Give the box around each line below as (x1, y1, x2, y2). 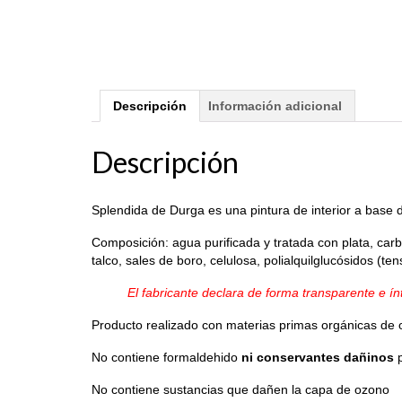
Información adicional (208, 99, 342, 114)
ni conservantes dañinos (241, 350, 394, 365)
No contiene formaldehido (92, 350, 241, 365)
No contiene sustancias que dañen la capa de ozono (92, 382, 389, 398)
